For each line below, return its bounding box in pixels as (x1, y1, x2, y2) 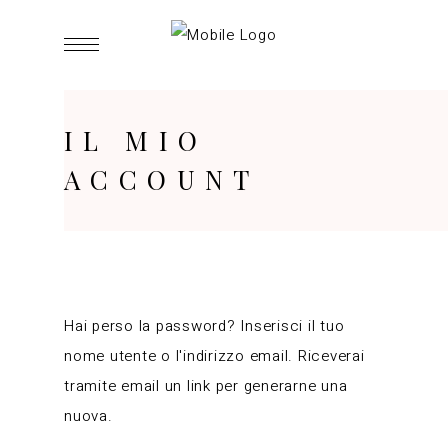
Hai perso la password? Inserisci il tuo (64, 315, 345, 337)
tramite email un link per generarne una (64, 375, 348, 397)
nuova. (64, 405, 113, 427)
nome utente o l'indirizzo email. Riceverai (64, 345, 365, 367)
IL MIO (64, 123, 208, 158)
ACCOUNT (64, 162, 260, 197)
